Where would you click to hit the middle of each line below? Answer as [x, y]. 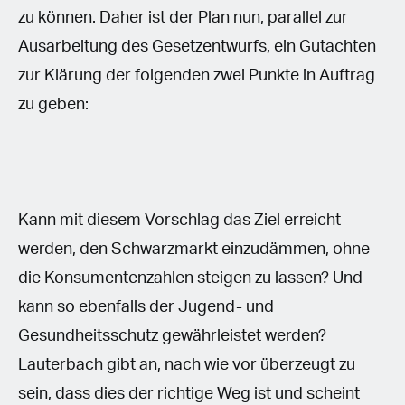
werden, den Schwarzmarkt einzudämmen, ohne [194, 249]
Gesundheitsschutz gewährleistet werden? [172, 336]
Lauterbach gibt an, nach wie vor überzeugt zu [187, 365]
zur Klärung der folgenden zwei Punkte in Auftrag [197, 75]
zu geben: [55, 104]
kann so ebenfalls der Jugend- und [146, 307]
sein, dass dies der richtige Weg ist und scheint [189, 394]
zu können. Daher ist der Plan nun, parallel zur [183, 18]
